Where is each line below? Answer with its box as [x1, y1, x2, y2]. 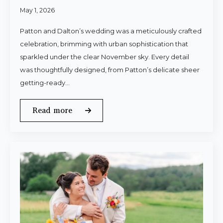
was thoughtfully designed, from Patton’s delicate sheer [20, 66, 200, 74]
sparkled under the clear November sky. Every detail [20, 53, 189, 61]
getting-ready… [20, 79, 70, 87]
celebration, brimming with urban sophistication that [20, 40, 188, 48]
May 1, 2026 [20, 6, 55, 14]
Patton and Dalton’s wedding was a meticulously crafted [20, 27, 202, 35]
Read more [32, 105, 72, 115]
